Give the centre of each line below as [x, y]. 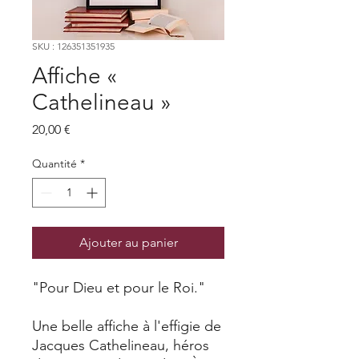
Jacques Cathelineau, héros [121, 346]
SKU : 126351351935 [73, 46]
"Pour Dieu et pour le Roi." [119, 288]
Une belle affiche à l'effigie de [127, 327]
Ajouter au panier [128, 243]
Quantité [54, 164]
